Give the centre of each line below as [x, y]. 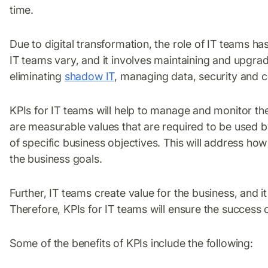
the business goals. [56, 159]
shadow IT [89, 76]
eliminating [37, 76]
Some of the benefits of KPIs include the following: [131, 243]
